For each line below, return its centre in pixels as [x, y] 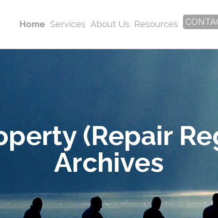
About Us [110, 24]
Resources [156, 24]
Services [68, 24]
